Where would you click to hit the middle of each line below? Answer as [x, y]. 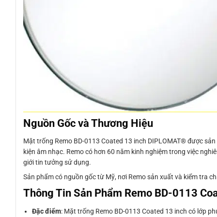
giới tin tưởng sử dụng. [57, 163]
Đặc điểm [47, 211]
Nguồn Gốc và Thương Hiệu [88, 123]
